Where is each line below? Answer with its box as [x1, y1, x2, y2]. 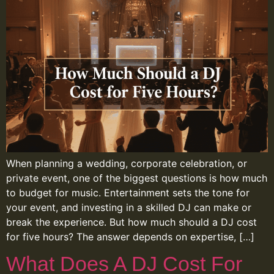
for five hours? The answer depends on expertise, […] [6, 231, 254, 243]
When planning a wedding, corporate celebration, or [6, 157, 247, 170]
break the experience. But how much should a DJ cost [6, 216, 257, 229]
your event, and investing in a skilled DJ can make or [6, 201, 251, 214]
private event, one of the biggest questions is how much [6, 172, 267, 185]
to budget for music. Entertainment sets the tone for [6, 187, 250, 199]
